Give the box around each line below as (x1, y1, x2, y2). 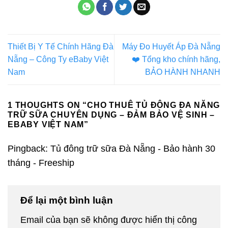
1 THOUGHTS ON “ (8, 100, 88, 109)
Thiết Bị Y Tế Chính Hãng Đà (8, 42, 113, 51)
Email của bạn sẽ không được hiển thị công (20, 215, 197, 225)
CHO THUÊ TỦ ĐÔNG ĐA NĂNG (87, 100, 220, 109)
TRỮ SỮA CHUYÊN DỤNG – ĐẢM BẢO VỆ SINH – (8, 110, 215, 119)
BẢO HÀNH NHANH (145, 68, 220, 77)
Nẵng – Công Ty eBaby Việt (8, 55, 108, 64)
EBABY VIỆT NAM (8, 120, 84, 129)
